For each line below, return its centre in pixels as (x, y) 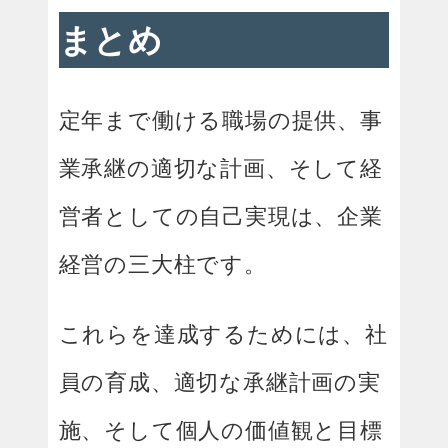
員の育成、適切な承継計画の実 (219, 381)
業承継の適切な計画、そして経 (220, 167)
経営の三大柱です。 (162, 263)
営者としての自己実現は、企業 (220, 215)
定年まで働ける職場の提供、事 (220, 119)
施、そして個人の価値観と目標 (220, 429)
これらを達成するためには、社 (223, 333)
